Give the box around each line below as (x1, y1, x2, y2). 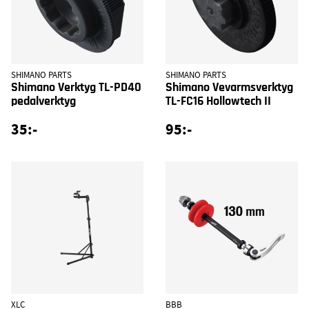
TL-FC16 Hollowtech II (166, 94, 271, 108)
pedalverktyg (11, 94, 76, 108)
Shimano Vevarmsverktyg (166, 81, 293, 94)
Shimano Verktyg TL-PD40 (11, 81, 141, 94)
